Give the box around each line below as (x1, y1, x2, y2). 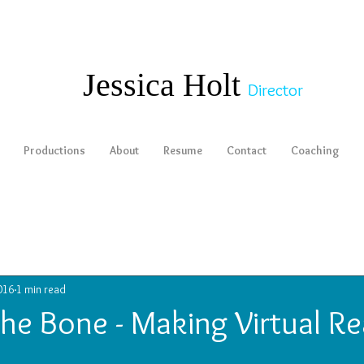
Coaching (291, 143, 340, 158)
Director (247, 80, 303, 100)
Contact (227, 143, 266, 158)
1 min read (16, 281, 66, 297)
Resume (163, 143, 202, 158)
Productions (24, 143, 85, 158)
